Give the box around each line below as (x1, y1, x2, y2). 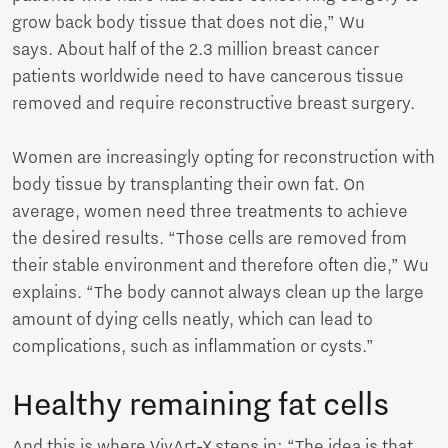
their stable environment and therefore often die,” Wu (12, 255, 429, 276)
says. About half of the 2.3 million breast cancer (12, 39, 379, 60)
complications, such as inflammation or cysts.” (12, 336, 374, 357)
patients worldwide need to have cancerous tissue (12, 66, 404, 87)
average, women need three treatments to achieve (12, 201, 408, 222)
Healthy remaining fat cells (12, 386, 389, 423)
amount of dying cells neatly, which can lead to (12, 309, 373, 330)
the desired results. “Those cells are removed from (12, 228, 407, 249)
